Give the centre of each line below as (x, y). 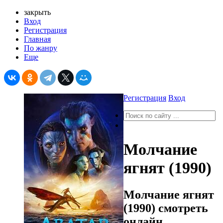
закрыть (37, 12)
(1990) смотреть (166, 208)
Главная (37, 39)
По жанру (41, 48)
